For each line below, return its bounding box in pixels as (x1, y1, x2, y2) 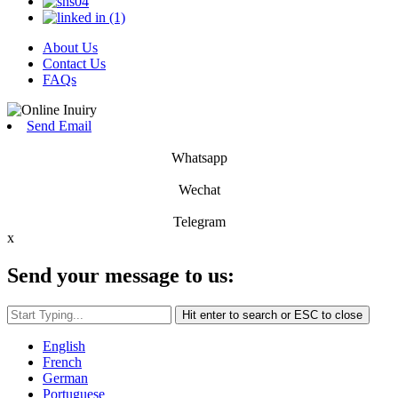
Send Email (27, 118, 92, 134)
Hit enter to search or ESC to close (182, 308, 362, 322)
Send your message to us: (7, 264, 235, 288)
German (43, 370, 88, 386)
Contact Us (43, 56, 106, 72)
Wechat (178, 182, 220, 198)
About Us (43, 40, 98, 56)
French (43, 354, 82, 370)
